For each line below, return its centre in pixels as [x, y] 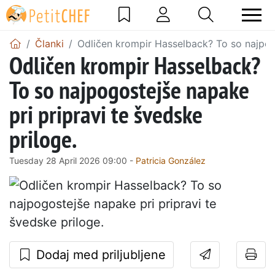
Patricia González [171, 160]
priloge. [43, 138]
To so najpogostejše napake [129, 89]
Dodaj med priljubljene [99, 254]
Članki [49, 43]
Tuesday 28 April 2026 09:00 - [72, 160]
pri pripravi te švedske [106, 114]
